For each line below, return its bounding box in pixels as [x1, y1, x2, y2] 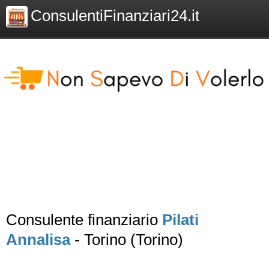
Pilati [162, 211, 199, 229]
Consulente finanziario [6, 211, 162, 229]
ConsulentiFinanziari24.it [31, 7, 199, 25]
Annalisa [6, 231, 70, 249]
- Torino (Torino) [70, 231, 183, 249]
